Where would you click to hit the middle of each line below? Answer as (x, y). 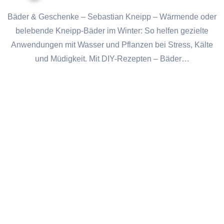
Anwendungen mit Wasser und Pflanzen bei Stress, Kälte (112, 45)
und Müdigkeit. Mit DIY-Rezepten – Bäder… (112, 59)
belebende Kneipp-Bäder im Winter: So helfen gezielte (112, 31)
